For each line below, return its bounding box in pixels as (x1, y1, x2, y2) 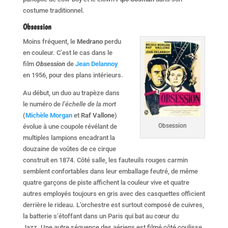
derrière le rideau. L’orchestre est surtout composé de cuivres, (22, 201, 204, 209)
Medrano (76, 37, 103, 45)
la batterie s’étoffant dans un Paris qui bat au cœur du (22, 212, 179, 220)
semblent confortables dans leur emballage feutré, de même (22, 167, 198, 175)
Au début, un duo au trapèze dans (22, 89, 120, 97)
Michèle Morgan (25, 111, 72, 119)
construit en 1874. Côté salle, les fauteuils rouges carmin (22, 156, 188, 164)
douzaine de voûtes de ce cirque (22, 145, 116, 153)
